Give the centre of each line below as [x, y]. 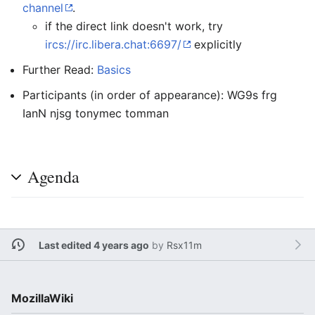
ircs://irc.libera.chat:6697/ [113, 44]
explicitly [216, 44]
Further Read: [60, 70]
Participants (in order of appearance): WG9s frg [150, 95]
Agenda [53, 176]
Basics [114, 70]
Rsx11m [184, 245]
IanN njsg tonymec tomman [96, 113]
